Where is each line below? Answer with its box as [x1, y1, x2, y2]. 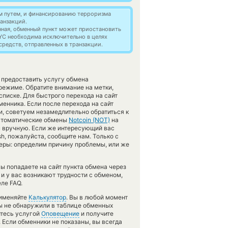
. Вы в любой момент [66, 193, 128, 201]
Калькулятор [28, 193, 66, 201]
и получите [79, 210, 113, 217]
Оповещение [41, 210, 79, 217]
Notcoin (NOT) [69, 116, 110, 124]
